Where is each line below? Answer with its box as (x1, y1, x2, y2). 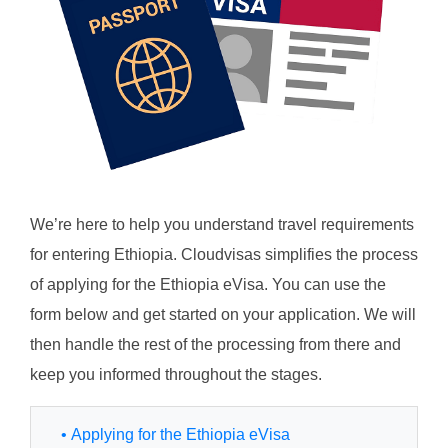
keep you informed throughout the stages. (30, 366, 322, 384)
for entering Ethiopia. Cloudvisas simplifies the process (30, 246, 418, 264)
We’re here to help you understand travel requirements (30, 216, 414, 234)
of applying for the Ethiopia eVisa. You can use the (30, 276, 386, 294)
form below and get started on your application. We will (30, 306, 416, 324)
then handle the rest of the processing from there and (30, 336, 401, 354)
